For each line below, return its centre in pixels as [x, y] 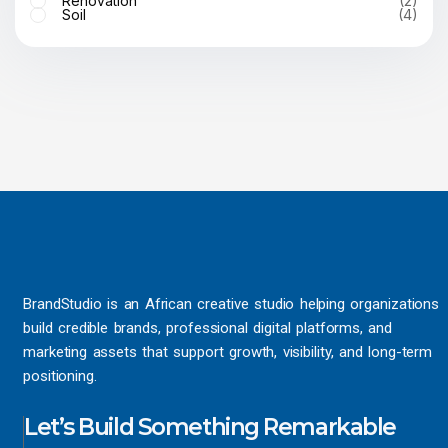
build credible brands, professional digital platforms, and [208, 328]
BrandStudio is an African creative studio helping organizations [231, 304]
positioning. [60, 376]
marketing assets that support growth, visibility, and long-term [228, 352]
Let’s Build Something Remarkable [210, 427]
